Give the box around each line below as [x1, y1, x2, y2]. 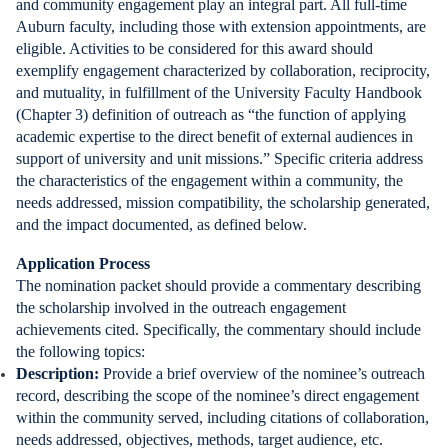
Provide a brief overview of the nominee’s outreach [103, 365, 425, 382]
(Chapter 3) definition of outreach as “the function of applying [16, 106, 406, 123]
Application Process [16, 255, 150, 272]
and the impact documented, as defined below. [16, 216, 307, 233]
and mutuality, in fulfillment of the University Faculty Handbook [16, 84, 422, 101]
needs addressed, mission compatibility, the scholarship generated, [16, 194, 430, 211]
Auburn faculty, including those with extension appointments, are [16, 18, 426, 35]
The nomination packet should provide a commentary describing [16, 277, 421, 294]
